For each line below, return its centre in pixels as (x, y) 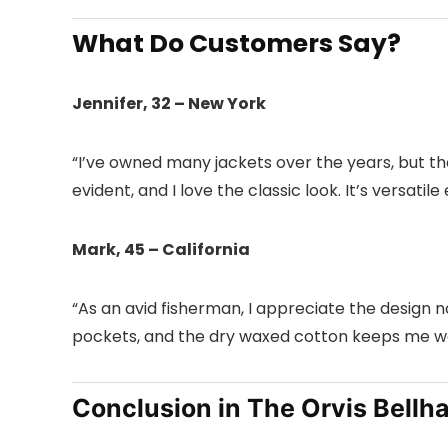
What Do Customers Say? (236, 44)
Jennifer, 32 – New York (169, 104)
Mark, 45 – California (161, 250)
